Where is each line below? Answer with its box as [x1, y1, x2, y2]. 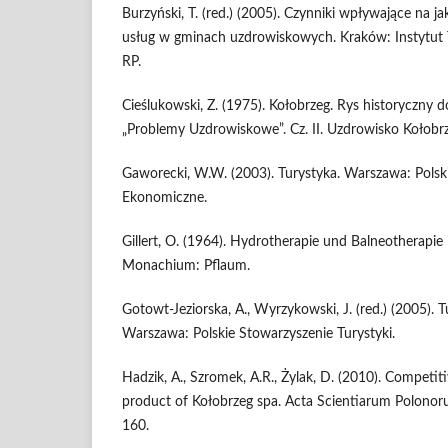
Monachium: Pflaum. [122, 259, 250, 274]
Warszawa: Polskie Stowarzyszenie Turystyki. [122, 327, 395, 342]
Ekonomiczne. [122, 191, 207, 206]
